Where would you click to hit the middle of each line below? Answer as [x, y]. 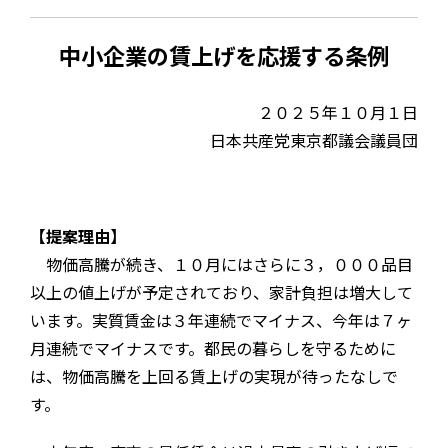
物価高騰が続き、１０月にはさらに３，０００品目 [221, 263]
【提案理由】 [78, 235]
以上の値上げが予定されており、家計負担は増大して [221, 291]
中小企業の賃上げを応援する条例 [224, 55]
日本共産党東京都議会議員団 [314, 139]
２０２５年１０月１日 [338, 111]
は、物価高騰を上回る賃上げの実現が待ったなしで [214, 375]
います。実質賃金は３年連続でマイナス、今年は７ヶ [221, 319]
